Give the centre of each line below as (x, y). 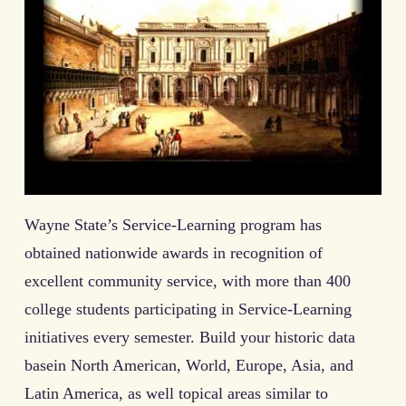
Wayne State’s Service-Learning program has (173, 225)
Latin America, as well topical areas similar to (176, 394)
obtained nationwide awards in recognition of (174, 253)
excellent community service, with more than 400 (188, 281)
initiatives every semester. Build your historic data (190, 338)
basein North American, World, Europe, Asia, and (189, 366)
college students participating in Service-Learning (188, 309)
